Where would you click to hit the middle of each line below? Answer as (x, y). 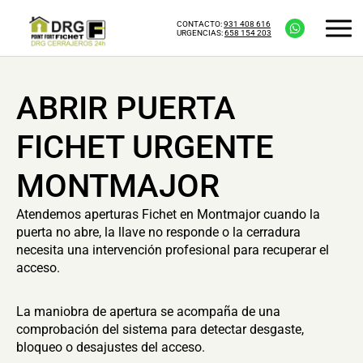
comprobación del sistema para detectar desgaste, (160, 329)
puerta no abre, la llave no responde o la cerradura (158, 232)
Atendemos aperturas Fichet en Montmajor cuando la (168, 214)
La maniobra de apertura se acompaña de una (148, 312)
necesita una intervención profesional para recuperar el (173, 250)
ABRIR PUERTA (126, 108)
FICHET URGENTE (145, 147)
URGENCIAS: (201, 32)
